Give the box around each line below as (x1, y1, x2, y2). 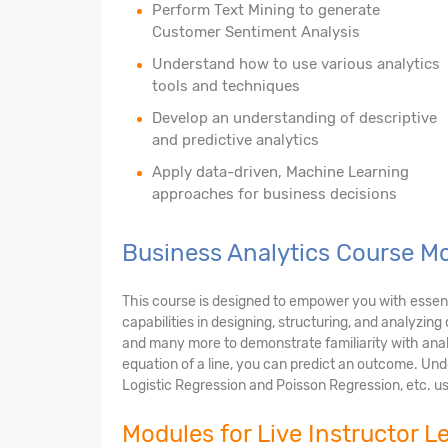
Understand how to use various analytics (152, 54, 440, 73)
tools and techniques (152, 76, 300, 95)
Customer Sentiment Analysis (152, 22, 360, 41)
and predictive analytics (152, 130, 319, 149)
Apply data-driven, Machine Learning (152, 162, 409, 181)
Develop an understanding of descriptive (152, 108, 437, 127)
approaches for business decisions (152, 184, 397, 203)
